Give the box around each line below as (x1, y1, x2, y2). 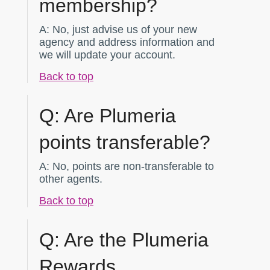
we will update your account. (39, 48, 175, 61)
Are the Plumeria (60, 229, 209, 251)
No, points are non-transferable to (49, 160, 214, 172)
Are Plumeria (60, 104, 176, 127)
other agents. (39, 172, 102, 185)
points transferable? (39, 131, 210, 153)
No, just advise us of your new (49, 23, 197, 36)
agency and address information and (39, 36, 215, 48)
